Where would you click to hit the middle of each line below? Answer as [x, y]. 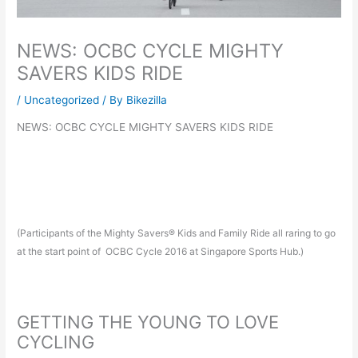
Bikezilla [147, 99]
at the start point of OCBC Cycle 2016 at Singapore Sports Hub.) [161, 251]
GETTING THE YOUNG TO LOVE [148, 322]
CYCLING [56, 342]
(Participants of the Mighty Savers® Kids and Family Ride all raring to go [177, 233]
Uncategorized [62, 99]
